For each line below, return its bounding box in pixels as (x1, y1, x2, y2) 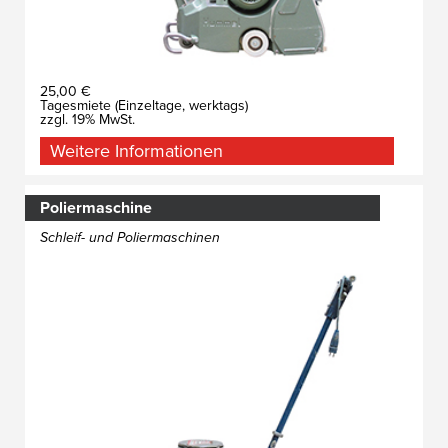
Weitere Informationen (50, 138, 223, 164)
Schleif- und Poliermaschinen (40, 227, 220, 248)
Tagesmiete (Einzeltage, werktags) (40, 95, 248, 116)
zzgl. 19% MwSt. (40, 109, 135, 130)
